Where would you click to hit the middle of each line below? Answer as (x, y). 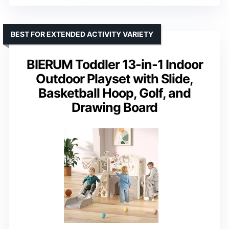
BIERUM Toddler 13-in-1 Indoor (114, 64)
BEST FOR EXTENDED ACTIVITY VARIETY (82, 34)
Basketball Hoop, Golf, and (114, 93)
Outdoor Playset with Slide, (114, 78)
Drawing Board (114, 107)
